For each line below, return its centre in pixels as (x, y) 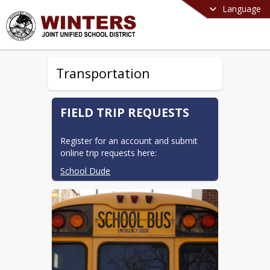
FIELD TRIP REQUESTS (125, 112)
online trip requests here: (108, 153)
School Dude (85, 171)
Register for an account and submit (129, 141)
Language (242, 9)
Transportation (103, 73)
